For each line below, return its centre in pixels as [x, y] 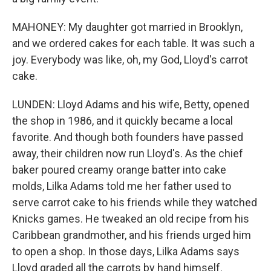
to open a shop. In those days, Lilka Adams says [126, 251]
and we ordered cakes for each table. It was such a [133, 43]
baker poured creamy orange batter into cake [119, 170]
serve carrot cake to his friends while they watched [135, 202]
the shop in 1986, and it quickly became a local [122, 121]
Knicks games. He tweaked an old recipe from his [131, 219]
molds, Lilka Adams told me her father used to [122, 186]
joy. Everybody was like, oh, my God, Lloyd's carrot [130, 60]
